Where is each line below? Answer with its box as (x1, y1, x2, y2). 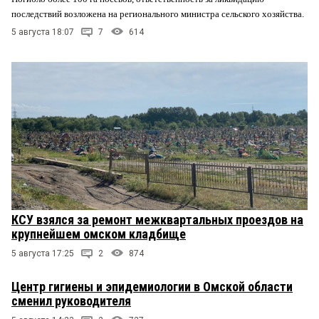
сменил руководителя (11, 293, 131, 308)
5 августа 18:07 (11, 26, 74, 37)
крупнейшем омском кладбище (11, 226, 186, 241)
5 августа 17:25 (11, 248, 74, 258)
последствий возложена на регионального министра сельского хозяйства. (11, 8, 306, 19)
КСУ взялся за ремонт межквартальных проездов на (11, 211, 303, 227)
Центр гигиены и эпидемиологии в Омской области (11, 278, 293, 294)
